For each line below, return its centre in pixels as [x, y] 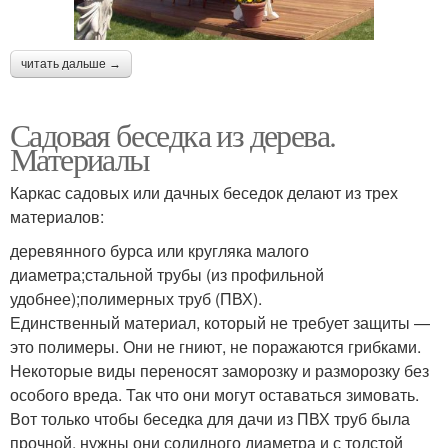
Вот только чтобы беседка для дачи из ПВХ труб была [210, 418]
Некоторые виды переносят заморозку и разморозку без [219, 370]
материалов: [57, 216]
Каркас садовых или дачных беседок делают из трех [204, 192]
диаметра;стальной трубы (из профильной [167, 274]
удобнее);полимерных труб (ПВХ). [136, 298]
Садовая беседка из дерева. [173, 134]
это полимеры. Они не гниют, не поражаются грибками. [215, 346]
